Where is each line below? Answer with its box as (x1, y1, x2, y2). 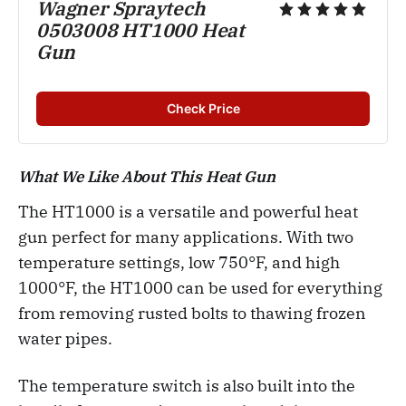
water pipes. (18, 327, 112, 349)
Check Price (166, 100, 240, 116)
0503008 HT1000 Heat (36, 16, 246, 43)
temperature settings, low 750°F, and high (18, 251, 340, 273)
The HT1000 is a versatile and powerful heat (18, 200, 358, 222)
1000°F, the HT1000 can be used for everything (18, 276, 382, 298)
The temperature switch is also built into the (18, 374, 355, 396)
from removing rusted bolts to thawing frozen (18, 302, 366, 324)
